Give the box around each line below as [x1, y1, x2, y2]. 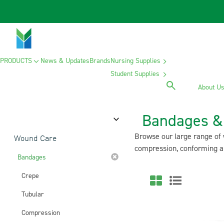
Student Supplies [110, 69, 159, 78]
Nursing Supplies [110, 56, 160, 65]
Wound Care [13, 134, 56, 143]
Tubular [21, 189, 44, 199]
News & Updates [40, 56, 89, 65]
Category [13, 114, 44, 123]
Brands [89, 56, 110, 65]
